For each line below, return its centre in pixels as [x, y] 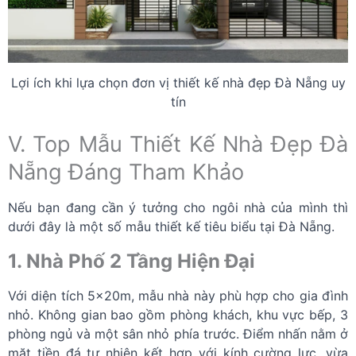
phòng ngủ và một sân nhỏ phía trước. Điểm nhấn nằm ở [178, 333]
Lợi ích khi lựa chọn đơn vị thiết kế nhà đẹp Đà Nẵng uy [178, 82]
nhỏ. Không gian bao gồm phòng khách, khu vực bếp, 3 [178, 314]
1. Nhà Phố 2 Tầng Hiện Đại [132, 261]
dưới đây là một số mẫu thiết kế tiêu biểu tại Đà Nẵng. [171, 226]
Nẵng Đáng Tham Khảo [126, 172]
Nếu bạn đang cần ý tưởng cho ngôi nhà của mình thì [178, 207]
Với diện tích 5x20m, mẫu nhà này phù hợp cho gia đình [178, 295]
